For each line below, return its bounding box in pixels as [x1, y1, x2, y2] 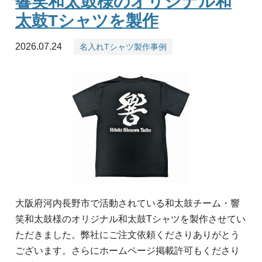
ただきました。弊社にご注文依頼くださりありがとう [15, 230, 240, 240]
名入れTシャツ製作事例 [79, 42, 167, 52]
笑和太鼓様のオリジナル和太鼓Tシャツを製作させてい [15, 214, 246, 225]
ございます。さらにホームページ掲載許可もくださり [15, 246, 240, 256]
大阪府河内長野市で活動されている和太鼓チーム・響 [15, 198, 240, 209]
